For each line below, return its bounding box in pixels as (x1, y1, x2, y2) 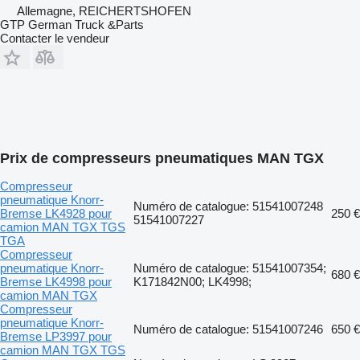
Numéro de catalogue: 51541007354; (133, 260, 326, 275)
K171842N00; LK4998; (133, 274, 252, 288)
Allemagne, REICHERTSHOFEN (17, 3, 191, 18)
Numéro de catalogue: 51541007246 (133, 321, 323, 336)
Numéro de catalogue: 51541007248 (133, 198, 323, 213)
